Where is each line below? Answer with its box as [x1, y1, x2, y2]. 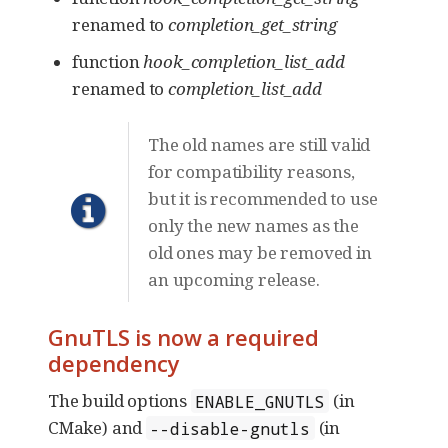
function [72, 50, 144, 74]
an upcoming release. [148, 268, 320, 292]
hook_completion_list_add [143, 50, 345, 74]
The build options [48, 389, 191, 413]
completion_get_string [168, 12, 337, 36]
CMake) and [48, 416, 147, 440]
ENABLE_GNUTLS [195, 390, 326, 412]
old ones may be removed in [148, 241, 372, 265]
